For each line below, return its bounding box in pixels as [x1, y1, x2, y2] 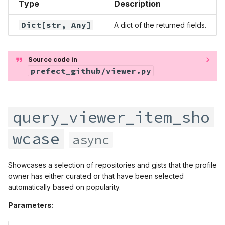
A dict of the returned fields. [114, 20, 206, 29]
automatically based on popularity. [8, 182, 121, 191]
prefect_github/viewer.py [30, 65, 151, 76]
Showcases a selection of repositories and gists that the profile [8, 160, 217, 169]
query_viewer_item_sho [13, 106, 210, 127]
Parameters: [8, 200, 54, 209]
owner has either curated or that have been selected [8, 171, 184, 180]
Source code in [28, 55, 77, 63]
